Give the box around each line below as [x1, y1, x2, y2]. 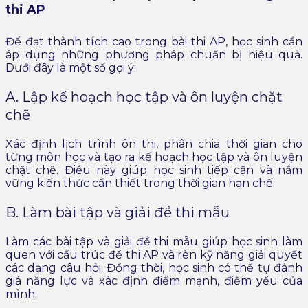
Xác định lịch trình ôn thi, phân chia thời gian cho [5, 137, 302, 151]
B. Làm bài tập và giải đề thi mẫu [5, 204, 230, 221]
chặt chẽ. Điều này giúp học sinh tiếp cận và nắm [5, 164, 302, 177]
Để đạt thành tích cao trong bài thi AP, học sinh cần [5, 35, 302, 49]
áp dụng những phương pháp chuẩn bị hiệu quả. [5, 48, 302, 62]
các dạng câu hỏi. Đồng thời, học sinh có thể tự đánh [5, 261, 302, 275]
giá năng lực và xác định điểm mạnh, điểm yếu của [5, 274, 302, 288]
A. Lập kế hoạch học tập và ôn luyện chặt [5, 89, 283, 106]
